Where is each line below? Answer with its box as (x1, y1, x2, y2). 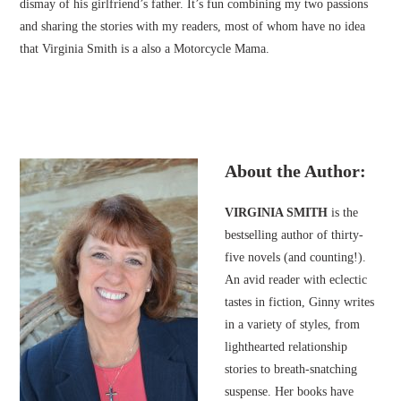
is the (331, 206, 359, 220)
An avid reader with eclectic (225, 273, 368, 287)
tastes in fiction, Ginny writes (225, 295, 375, 310)
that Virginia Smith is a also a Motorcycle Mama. (20, 42, 270, 56)
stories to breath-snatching (225, 363, 358, 377)
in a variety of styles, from (225, 318, 361, 332)
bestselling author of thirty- (225, 228, 364, 243)
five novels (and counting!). (225, 251, 367, 265)
